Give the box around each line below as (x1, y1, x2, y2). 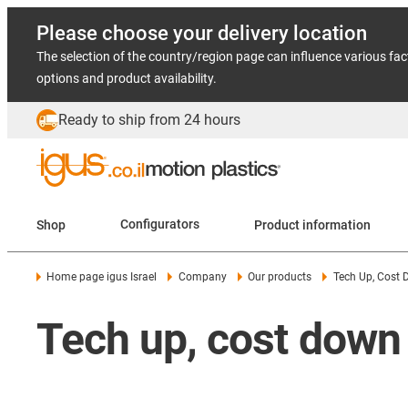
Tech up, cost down (36, 313, 401, 365)
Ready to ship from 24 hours (58, 111, 240, 128)
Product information (302, 217, 371, 232)
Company (178, 270, 227, 283)
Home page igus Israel (46, 270, 158, 283)
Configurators (120, 217, 199, 232)
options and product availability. (36, 71, 217, 86)
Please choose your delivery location (36, 22, 367, 45)
